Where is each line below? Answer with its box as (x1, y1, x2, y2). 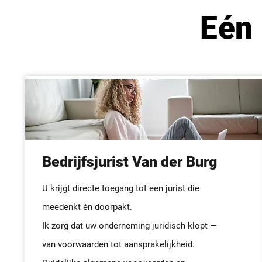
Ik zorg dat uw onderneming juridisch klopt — (42, 220, 217, 231)
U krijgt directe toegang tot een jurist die (42, 183, 199, 194)
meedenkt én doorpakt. (42, 202, 132, 212)
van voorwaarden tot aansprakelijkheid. (42, 239, 195, 250)
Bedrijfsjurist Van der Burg (42, 153, 220, 170)
